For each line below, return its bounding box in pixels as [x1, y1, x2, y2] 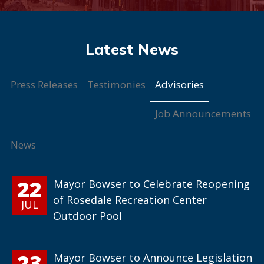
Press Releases [11, 77, 78, 91]
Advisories [155, 77, 204, 91]
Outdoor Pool [53, 209, 122, 223]
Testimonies [87, 77, 146, 91]
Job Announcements [155, 107, 251, 121]
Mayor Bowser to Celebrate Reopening [54, 177, 250, 192]
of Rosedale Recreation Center [53, 193, 207, 207]
